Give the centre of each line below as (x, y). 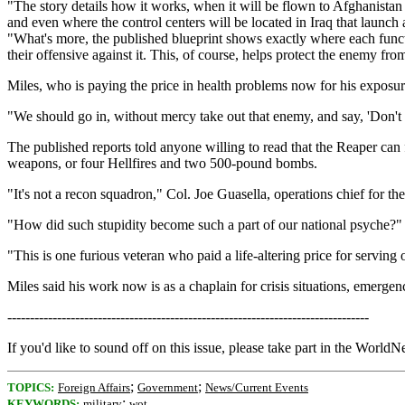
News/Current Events (257, 387)
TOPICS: (31, 387)
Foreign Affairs (94, 387)
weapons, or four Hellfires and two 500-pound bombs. (162, 163)
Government (168, 387)
